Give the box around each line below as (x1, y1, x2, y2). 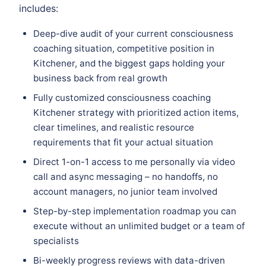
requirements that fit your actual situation (33, 137, 213, 148)
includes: (19, 2, 58, 15)
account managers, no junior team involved (33, 186, 217, 198)
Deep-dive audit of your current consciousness (33, 28, 233, 40)
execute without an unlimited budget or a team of (33, 220, 245, 232)
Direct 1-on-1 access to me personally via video (33, 156, 235, 168)
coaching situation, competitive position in (33, 43, 214, 55)
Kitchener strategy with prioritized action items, (33, 107, 239, 119)
